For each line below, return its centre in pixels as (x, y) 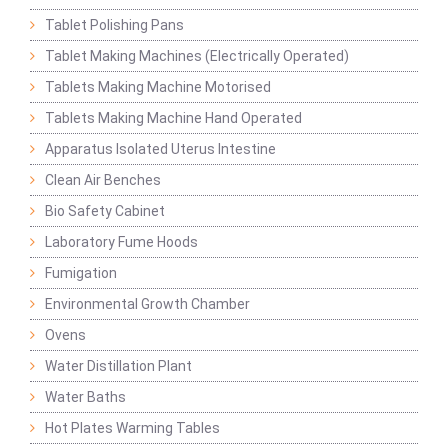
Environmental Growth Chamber (147, 304)
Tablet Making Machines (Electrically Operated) (197, 56)
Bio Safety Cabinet (105, 211)
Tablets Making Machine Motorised (158, 87)
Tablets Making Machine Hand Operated (173, 118)
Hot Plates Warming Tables (132, 428)
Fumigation (81, 273)
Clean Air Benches (103, 180)
